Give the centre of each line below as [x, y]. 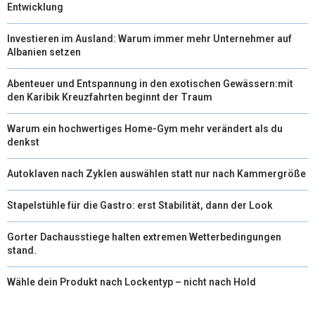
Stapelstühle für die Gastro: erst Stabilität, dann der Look [140, 205]
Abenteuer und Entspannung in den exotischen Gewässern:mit [150, 83]
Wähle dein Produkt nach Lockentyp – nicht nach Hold [131, 282]
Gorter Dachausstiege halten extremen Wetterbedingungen [144, 237]
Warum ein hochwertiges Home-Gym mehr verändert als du [145, 128]
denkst [23, 142]
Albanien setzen [44, 52]
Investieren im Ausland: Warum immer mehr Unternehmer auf [149, 38]
